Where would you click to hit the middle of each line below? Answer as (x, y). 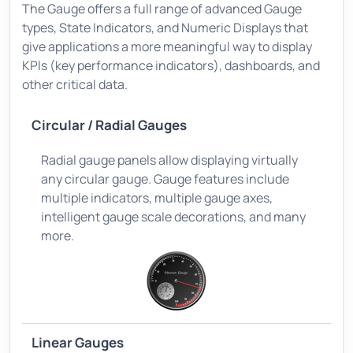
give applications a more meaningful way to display (167, 46)
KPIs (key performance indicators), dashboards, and (171, 65)
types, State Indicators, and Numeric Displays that (165, 27)
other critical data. (75, 84)
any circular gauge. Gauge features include (165, 178)
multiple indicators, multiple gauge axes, (157, 197)
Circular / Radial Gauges (109, 124)
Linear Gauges (78, 342)
